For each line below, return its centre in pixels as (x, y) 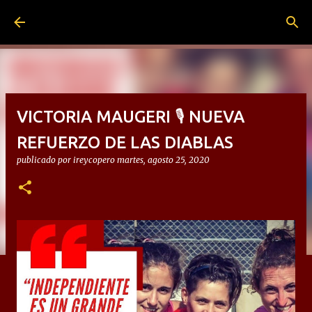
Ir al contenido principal (156, 17)
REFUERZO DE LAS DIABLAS (125, 142)
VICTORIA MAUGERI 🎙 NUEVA (131, 117)
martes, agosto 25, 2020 (163, 160)
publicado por (45, 160)
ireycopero (94, 160)
